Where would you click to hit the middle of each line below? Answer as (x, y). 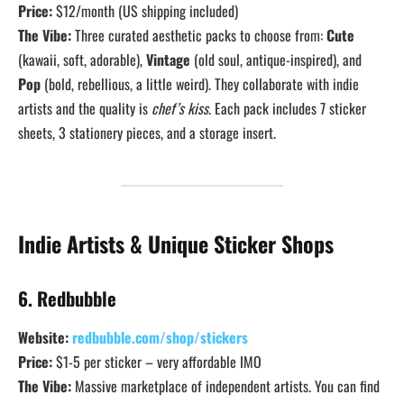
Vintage (168, 59)
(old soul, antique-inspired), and (276, 59)
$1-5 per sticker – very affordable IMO (157, 362)
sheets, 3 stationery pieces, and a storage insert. (147, 132)
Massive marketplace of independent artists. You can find (225, 386)
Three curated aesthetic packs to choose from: (199, 35)
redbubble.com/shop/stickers (160, 338)
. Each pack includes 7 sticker (287, 108)
